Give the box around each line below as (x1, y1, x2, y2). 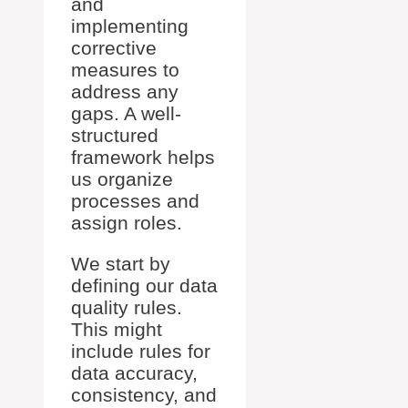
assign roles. (71, 212, 182, 233)
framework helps (71, 147, 215, 168)
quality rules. (71, 297, 182, 318)
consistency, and (71, 384, 217, 405)
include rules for (71, 341, 210, 362)
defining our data (71, 275, 218, 296)
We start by (71, 253, 170, 274)
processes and (71, 190, 199, 211)
